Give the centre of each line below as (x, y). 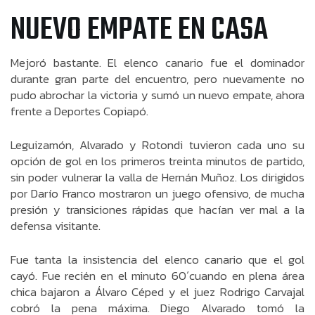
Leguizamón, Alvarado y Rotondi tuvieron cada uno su (157, 145)
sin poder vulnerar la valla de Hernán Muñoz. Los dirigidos (157, 177)
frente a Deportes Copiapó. (79, 111)
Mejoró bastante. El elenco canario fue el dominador (157, 63)
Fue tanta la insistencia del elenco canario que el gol (157, 259)
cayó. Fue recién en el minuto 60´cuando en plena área (157, 276)
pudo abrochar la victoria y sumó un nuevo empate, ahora (157, 95)
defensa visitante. (56, 226)
